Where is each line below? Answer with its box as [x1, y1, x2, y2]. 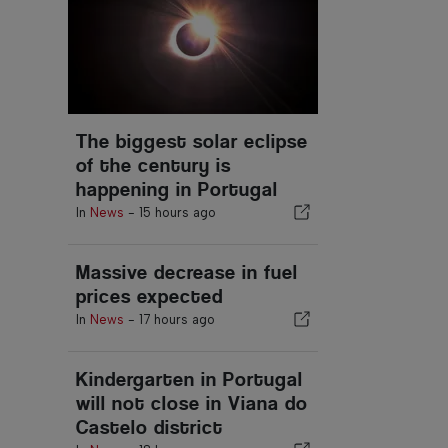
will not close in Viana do [76, 392, 308, 415]
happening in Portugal [76, 178, 278, 201]
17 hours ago [139, 312, 215, 327]
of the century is [76, 154, 231, 177]
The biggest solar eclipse [76, 130, 308, 153]
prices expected [76, 285, 223, 308]
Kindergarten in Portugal [76, 368, 303, 391]
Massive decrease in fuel [76, 261, 298, 284]
